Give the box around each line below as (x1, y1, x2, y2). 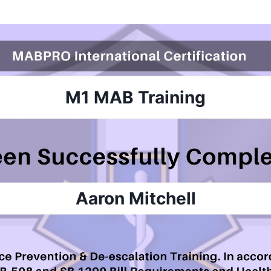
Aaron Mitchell (75, 188, 196, 209)
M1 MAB (65, 87, 138, 108)
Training (138, 87, 206, 108)
